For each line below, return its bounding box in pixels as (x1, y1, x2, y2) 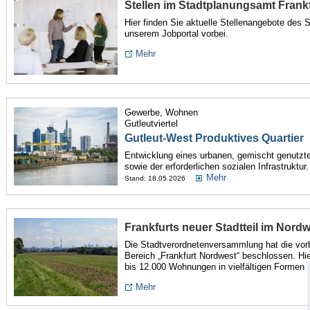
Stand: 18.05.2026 (124, 174, 185, 183)
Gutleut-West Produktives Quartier (124, 132, 304, 145)
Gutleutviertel (124, 118, 178, 129)
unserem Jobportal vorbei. (124, 28, 228, 39)
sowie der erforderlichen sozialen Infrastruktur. (124, 161, 309, 172)
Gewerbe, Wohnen (124, 107, 198, 118)
